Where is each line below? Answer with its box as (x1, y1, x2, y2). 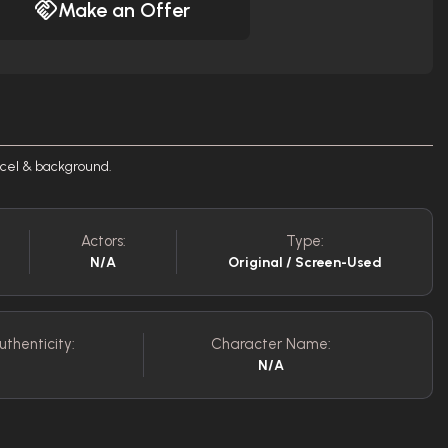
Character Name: (210, 335, 331, 353)
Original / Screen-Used (227, 254, 382, 271)
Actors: (80, 232, 126, 250)
